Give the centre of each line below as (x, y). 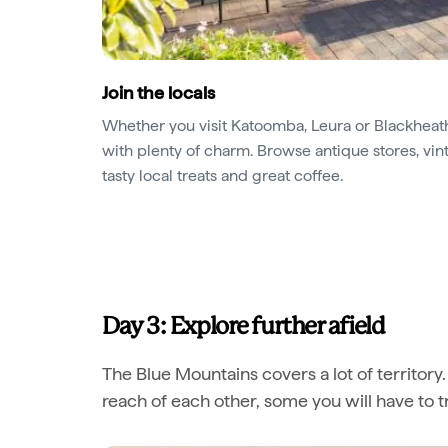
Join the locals (158, 92)
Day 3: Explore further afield (243, 327)
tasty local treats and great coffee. (222, 175)
